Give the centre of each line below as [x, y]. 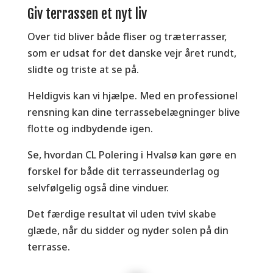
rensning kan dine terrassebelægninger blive [133, 112]
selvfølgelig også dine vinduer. [98, 187]
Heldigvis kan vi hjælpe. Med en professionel [132, 95]
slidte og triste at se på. [83, 69]
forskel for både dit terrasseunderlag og [123, 171]
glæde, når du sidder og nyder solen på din [128, 230]
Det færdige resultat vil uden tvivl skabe [122, 214]
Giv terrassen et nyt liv [87, 13]
